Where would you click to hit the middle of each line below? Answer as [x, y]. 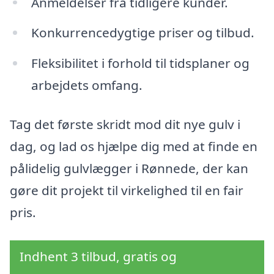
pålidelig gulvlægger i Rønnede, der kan [129, 168]
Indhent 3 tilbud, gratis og [98, 256]
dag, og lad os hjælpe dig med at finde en [134, 146]
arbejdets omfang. [87, 85]
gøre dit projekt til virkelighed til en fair [127, 190]
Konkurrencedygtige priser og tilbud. [143, 33]
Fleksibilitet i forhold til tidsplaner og [140, 63]
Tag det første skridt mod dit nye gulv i [125, 124]
